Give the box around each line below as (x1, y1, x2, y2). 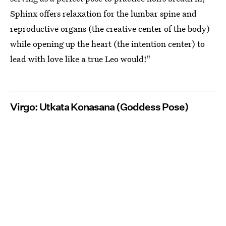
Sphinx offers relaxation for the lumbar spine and (10, 8, 197, 20)
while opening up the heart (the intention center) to (10, 38, 205, 50)
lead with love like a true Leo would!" (10, 53, 150, 65)
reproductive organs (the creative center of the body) (10, 23, 210, 35)
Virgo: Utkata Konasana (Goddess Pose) (10, 101, 189, 114)
